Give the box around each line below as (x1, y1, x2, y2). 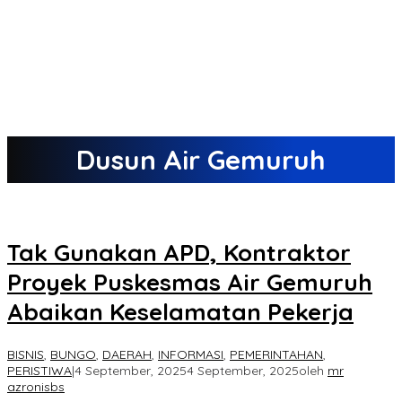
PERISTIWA (7, 362, 72, 379)
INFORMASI (158, 345, 223, 363)
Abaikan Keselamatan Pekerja (7, 297, 354, 328)
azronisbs (7, 378, 65, 395)
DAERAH (102, 345, 152, 363)
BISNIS (7, 345, 44, 363)
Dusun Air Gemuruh (76, 143, 326, 178)
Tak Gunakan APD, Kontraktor (7, 238, 351, 268)
